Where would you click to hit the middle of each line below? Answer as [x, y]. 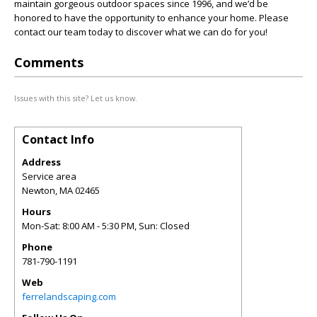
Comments [49, 62]
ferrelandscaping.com [69, 296]
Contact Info [58, 139]
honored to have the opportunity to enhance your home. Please [151, 18]
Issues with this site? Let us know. [76, 98]
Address [41, 162]
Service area [49, 176]
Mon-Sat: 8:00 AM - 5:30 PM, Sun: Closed [106, 226]
